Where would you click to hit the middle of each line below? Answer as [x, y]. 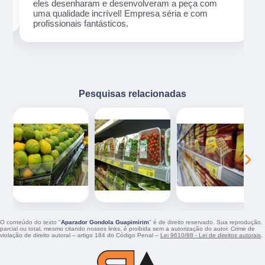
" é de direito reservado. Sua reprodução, [206, 222]
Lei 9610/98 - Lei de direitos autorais [211, 235]
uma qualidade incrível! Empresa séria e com [120, 14]
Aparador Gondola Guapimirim [105, 222]
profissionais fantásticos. [80, 24]
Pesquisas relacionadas [132, 94]
